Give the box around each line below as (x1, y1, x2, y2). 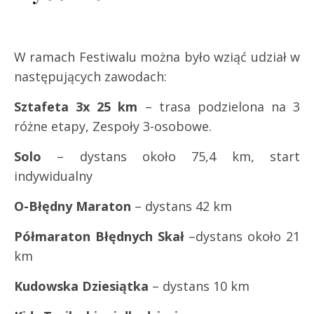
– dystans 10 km (149, 277, 250, 294)
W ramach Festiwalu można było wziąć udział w (14, 48, 300, 65)
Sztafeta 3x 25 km (14, 97, 138, 115)
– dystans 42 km (131, 197, 232, 214)
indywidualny (14, 167, 93, 184)
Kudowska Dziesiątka (14, 277, 149, 294)
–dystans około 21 (189, 227, 301, 245)
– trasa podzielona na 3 (137, 97, 300, 115)
